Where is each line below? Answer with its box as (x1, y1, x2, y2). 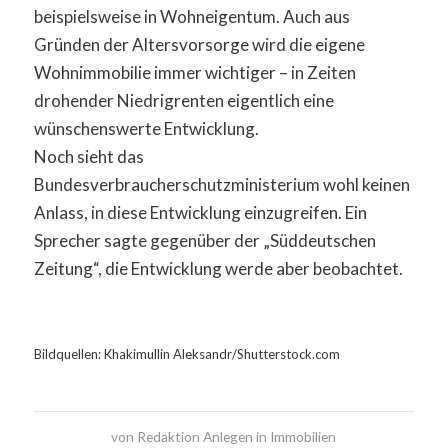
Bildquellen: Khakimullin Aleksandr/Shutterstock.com (33, 345, 340, 362)
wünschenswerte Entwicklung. (33, 118, 259, 139)
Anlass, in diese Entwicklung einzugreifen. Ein (33, 202, 367, 223)
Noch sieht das (33, 146, 144, 167)
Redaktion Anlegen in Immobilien (137, 427, 337, 445)
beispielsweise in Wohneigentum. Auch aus (33, 6, 350, 27)
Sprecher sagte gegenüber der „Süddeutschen (33, 230, 376, 251)
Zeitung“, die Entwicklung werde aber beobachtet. (33, 258, 403, 279)
